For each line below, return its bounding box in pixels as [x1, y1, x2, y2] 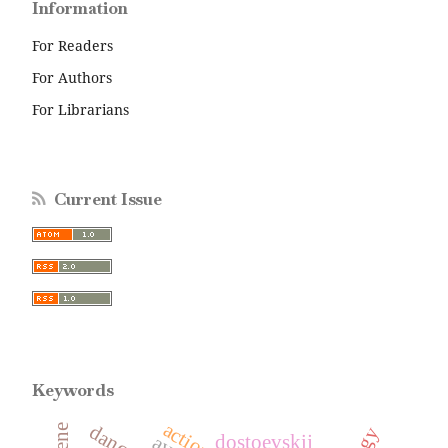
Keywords [32, 379, 115, 402]
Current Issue [53, 188, 162, 211]
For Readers [32, 36, 114, 56]
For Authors [32, 67, 113, 87]
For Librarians [32, 99, 130, 119]
